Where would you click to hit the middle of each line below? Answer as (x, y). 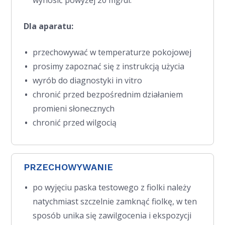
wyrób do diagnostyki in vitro (88, 80)
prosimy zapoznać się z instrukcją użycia (109, 66)
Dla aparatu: (49, 26)
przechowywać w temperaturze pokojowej (112, 52)
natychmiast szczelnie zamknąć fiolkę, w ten (115, 201)
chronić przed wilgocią (75, 122)
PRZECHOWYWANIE (69, 167)
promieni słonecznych (74, 108)
